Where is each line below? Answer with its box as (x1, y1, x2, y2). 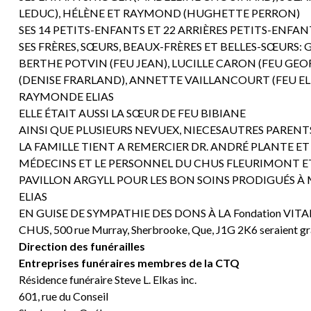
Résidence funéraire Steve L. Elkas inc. (18, 273, 196, 287)
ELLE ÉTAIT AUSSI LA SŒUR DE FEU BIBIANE (18, 106, 246, 120)
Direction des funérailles (18, 239, 145, 253)
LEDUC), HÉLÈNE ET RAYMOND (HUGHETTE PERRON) (18, 6, 300, 20)
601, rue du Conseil (18, 289, 108, 303)
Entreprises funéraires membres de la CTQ (18, 256, 239, 270)
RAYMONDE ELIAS (18, 90, 114, 103)
